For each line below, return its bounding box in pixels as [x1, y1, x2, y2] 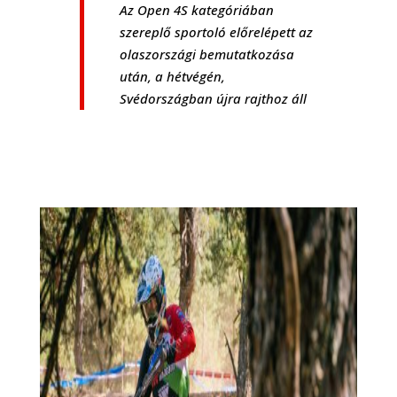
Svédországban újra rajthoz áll [119, 89, 307, 107]
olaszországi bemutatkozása [119, 44, 294, 63]
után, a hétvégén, [119, 66, 225, 85]
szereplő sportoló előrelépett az [119, 22, 313, 41]
